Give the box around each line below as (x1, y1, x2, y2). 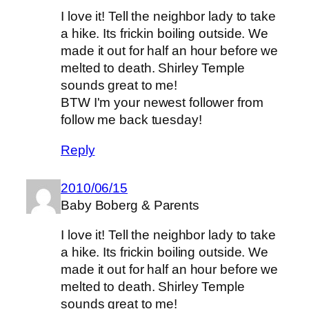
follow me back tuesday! (61, 112, 202, 128)
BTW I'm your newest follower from (61, 95, 263, 110)
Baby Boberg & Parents (61, 197, 199, 212)
